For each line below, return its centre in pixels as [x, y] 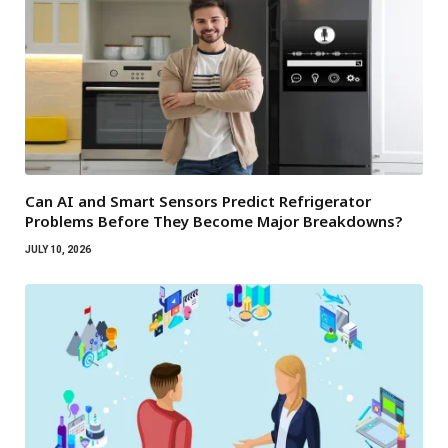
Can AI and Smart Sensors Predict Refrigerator [198, 201]
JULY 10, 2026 [58, 250]
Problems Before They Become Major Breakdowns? [213, 221]
